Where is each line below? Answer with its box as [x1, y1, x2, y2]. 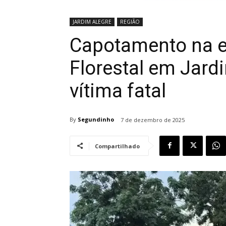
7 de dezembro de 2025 [121, 116, 185, 124]
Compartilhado [95, 142, 140, 150]
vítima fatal [70, 79, 166, 102]
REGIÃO [120, 18, 140, 25]
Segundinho [78, 116, 114, 124]
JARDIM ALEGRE [73, 18, 111, 25]
